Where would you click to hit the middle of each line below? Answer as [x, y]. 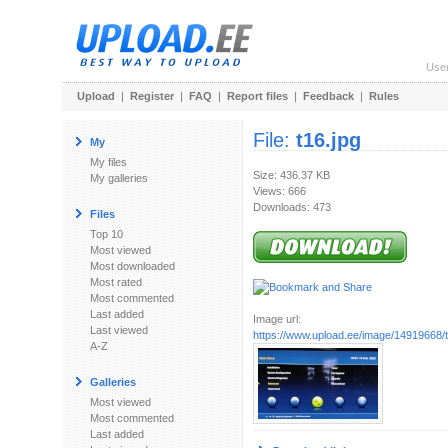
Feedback [328, 96]
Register [152, 96]
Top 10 [106, 234]
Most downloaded [132, 266]
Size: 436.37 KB [291, 175]
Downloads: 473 [292, 207]
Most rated [116, 282]
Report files [257, 96]
